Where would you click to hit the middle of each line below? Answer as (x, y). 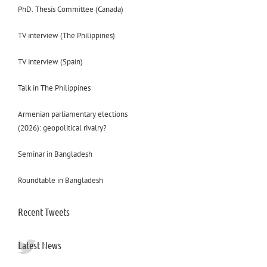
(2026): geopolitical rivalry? (62, 128)
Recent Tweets (44, 211)
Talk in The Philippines (54, 88)
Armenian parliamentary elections (72, 114)
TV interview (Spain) (50, 61)
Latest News (39, 245)
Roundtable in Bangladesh (60, 180)
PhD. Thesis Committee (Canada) (70, 9)
